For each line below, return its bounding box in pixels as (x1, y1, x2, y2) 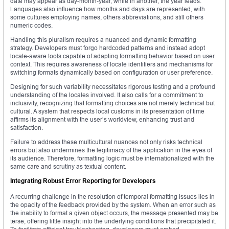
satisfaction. (10, 124, 43, 132)
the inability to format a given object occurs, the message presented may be (10, 209, 218, 217)
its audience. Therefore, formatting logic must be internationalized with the (10, 154, 214, 163)
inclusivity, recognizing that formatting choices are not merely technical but (10, 99, 215, 107)
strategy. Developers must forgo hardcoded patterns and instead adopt (10, 44, 205, 52)
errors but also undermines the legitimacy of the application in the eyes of (10, 146, 212, 154)
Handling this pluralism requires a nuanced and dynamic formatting (10, 36, 196, 44)
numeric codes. (10, 21, 53, 30)
